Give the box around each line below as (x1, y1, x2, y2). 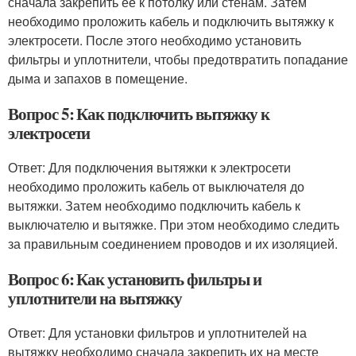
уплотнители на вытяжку (8, 286, 182, 310)
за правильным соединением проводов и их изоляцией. (8, 234, 338, 253)
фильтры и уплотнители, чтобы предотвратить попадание (8, 50, 348, 68)
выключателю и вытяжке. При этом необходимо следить (8, 215, 339, 234)
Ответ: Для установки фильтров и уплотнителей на (8, 323, 307, 342)
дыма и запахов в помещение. (8, 69, 188, 87)
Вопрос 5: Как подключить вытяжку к (8, 102, 270, 126)
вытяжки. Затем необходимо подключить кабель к (8, 196, 300, 215)
